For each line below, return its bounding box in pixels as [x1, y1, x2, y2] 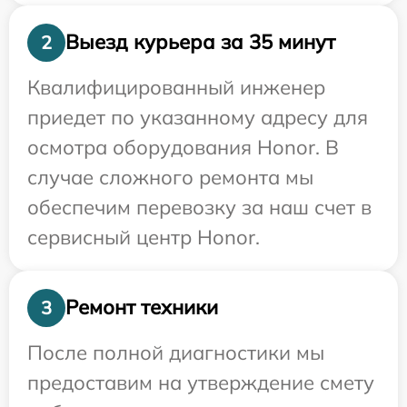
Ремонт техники [65, 294, 218, 321]
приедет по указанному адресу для [27, 104, 368, 130]
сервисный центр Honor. [27, 223, 260, 250]
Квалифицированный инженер [27, 74, 325, 100]
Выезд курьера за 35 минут [65, 29, 335, 55]
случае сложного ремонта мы [27, 164, 313, 190]
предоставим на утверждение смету [27, 369, 374, 395]
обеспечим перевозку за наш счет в [27, 194, 372, 220]
